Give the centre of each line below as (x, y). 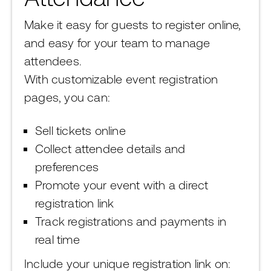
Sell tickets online (80, 130)
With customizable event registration (121, 79)
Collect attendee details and (110, 149)
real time (57, 239)
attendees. (53, 61)
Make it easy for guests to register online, (133, 24)
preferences (67, 167)
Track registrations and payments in (131, 221)
